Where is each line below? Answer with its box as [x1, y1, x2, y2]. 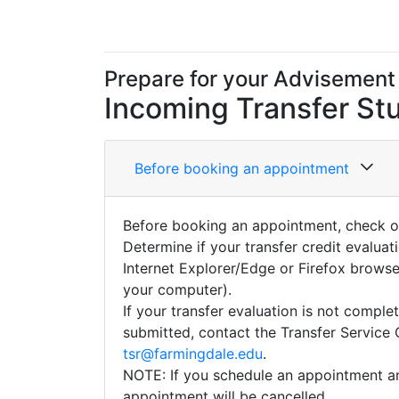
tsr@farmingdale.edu [123, 345, 263, 362]
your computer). [123, 281, 232, 298]
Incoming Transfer [104, 91, 356, 126]
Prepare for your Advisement [104, 66, 395, 92]
